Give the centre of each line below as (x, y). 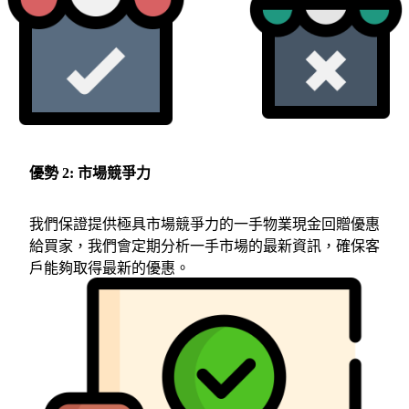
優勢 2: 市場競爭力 (90, 173)
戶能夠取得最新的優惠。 (110, 268)
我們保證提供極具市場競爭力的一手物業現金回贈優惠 (204, 224)
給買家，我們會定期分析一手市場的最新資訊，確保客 (204, 246)
